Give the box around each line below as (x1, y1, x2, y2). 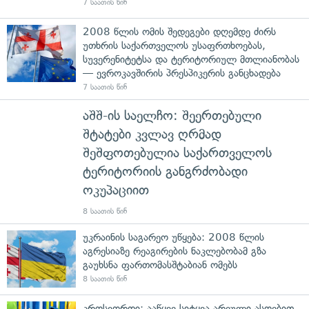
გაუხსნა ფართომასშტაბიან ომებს (83, 259, 237, 272)
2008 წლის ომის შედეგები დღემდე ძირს (83, 26, 276, 39)
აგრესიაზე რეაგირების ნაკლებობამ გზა (83, 245, 266, 258)
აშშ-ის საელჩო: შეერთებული (83, 108, 261, 124)
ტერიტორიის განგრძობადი (83, 163, 248, 180)
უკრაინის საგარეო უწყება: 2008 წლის (83, 231, 264, 244)
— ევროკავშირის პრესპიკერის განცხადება (83, 67, 281, 80)
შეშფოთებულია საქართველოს (83, 145, 272, 161)
